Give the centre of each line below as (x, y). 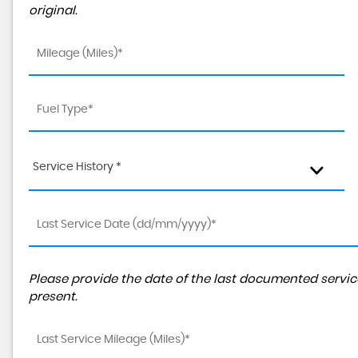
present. (53, 297)
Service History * (77, 167)
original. (53, 11)
